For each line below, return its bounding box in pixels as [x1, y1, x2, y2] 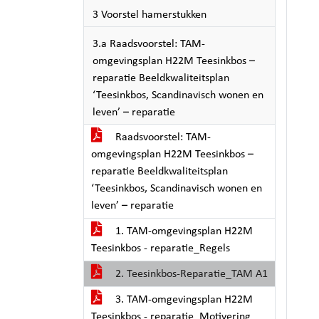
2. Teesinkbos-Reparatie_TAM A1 [113, 268, 268, 280]
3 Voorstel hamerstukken [93, 9, 206, 21]
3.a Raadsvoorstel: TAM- [93, 38, 205, 50]
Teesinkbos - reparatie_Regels [91, 243, 230, 254]
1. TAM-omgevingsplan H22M [113, 226, 253, 237]
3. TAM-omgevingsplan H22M [113, 294, 253, 305]
